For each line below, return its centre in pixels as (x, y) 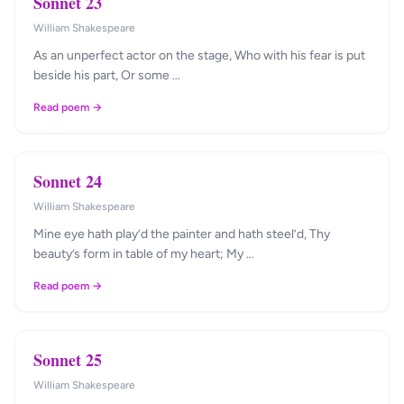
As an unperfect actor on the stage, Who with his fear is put (199, 55)
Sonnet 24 (68, 181)
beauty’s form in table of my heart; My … (144, 254)
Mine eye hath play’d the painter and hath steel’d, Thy (182, 234)
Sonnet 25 (68, 360)
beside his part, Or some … (107, 75)
